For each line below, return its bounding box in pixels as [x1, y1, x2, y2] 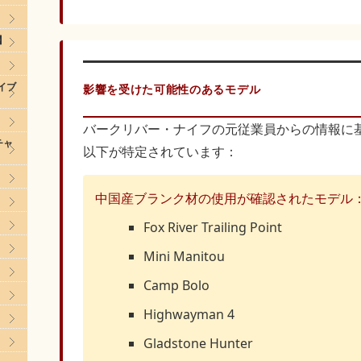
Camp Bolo [143, 276, 210, 294]
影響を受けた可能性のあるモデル [83, 81, 261, 97]
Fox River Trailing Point [143, 218, 282, 236]
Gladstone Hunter [143, 334, 253, 352]
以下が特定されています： [83, 143, 238, 160]
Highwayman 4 [143, 305, 234, 323]
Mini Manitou [143, 247, 225, 265]
